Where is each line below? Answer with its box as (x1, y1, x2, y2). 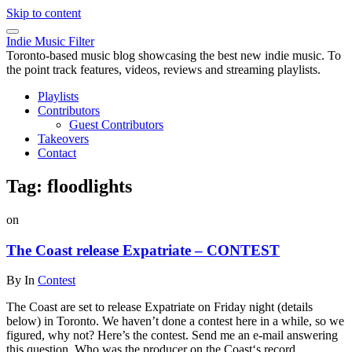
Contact (38, 146, 76, 159)
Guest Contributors (69, 118, 163, 131)
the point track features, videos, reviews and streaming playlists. (6, 63, 321, 76)
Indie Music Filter (6, 35, 94, 48)
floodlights (47, 175, 132, 196)
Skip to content (6, 6, 81, 20)
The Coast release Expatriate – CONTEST (6, 241, 280, 258)
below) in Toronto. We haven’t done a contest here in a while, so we (6, 314, 344, 328)
